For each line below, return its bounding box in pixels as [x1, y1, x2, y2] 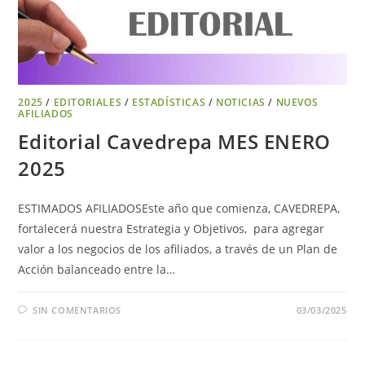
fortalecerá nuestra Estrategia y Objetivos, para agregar [18, 220, 325, 236]
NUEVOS [275, 95, 319, 109]
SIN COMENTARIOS [33, 303, 122, 316]
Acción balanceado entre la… [18, 261, 176, 277]
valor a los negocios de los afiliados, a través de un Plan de [18, 240, 338, 257]
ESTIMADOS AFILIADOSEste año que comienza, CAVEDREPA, [18, 200, 341, 216]
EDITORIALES [53, 95, 122, 109]
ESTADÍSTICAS [132, 95, 206, 109]
